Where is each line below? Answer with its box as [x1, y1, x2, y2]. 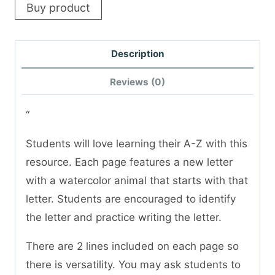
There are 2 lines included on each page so [26, 240, 239, 253]
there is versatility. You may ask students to [26, 258, 241, 271]
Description [110, 48, 165, 60]
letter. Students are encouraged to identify [26, 193, 236, 206]
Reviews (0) [110, 76, 165, 88]
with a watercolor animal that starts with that [26, 174, 248, 187]
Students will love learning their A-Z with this [26, 137, 247, 150]
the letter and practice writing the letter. [26, 211, 222, 224]
